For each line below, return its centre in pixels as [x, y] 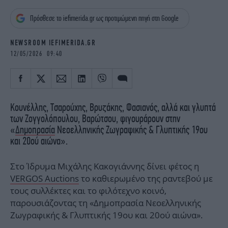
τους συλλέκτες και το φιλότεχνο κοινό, [88, 191]
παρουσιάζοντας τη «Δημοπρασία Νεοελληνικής [106, 203]
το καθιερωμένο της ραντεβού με [146, 179]
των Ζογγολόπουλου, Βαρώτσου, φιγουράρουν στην [95, 118]
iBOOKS [22, 6]
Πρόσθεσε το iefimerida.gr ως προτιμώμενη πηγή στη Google [104, 18]
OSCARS [23, 20]
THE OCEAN [149, 20]
